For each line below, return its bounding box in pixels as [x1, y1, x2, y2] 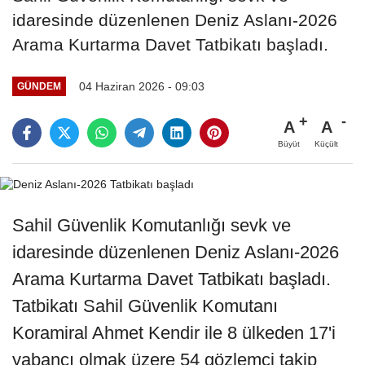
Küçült [314, 139, 338, 148]
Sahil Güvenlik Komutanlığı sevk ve [12, 215, 291, 236]
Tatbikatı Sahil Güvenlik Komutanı [12, 296, 278, 317]
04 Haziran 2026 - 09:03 [78, 79, 204, 93]
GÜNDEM [16, 81, 61, 92]
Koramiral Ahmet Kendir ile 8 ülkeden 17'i [12, 323, 336, 344]
